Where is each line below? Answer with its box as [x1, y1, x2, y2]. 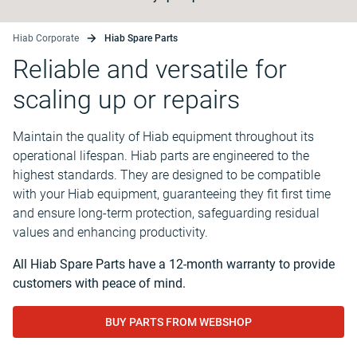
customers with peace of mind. [13, 276, 186, 291]
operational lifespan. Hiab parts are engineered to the [13, 148, 309, 163]
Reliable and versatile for [13, 54, 287, 84]
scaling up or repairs [13, 84, 240, 115]
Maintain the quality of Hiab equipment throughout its [13, 129, 314, 144]
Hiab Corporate [13, 33, 79, 44]
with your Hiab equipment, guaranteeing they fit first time [13, 186, 331, 202]
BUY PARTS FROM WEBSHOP [105, 316, 252, 328]
